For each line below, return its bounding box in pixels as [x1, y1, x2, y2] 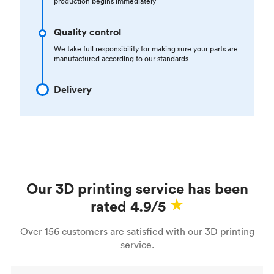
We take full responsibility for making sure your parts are [54, 43, 238, 54]
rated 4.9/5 [90, 196, 166, 215]
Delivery [54, 83, 92, 96]
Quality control [54, 25, 121, 39]
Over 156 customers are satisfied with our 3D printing [20, 224, 254, 237]
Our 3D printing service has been [26, 179, 248, 198]
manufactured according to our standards [54, 53, 188, 64]
